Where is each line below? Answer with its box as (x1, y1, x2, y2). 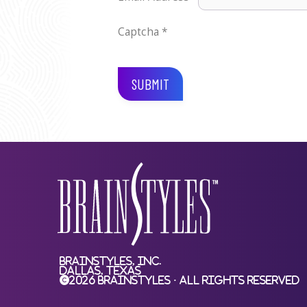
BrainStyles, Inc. (60, 256, 162, 267)
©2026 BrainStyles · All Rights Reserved (60, 275, 299, 286)
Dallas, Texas (60, 265, 141, 276)
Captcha (118, 24, 159, 39)
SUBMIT (132, 75, 169, 93)
